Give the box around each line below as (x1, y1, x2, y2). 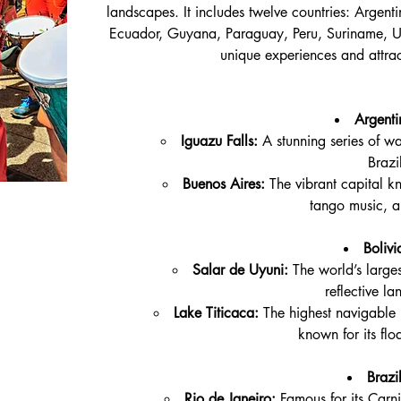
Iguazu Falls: (181, 132, 258, 151)
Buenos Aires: (182, 175, 265, 194)
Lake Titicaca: (174, 303, 259, 323)
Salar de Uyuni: (192, 260, 288, 280)
